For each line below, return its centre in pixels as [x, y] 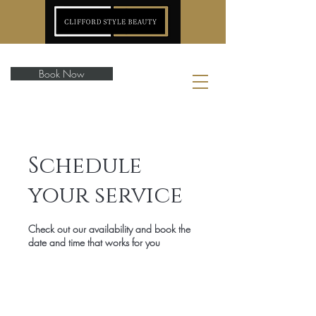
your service [105, 196]
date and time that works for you [94, 242]
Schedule [85, 166]
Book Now [62, 74]
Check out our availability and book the [109, 229]
